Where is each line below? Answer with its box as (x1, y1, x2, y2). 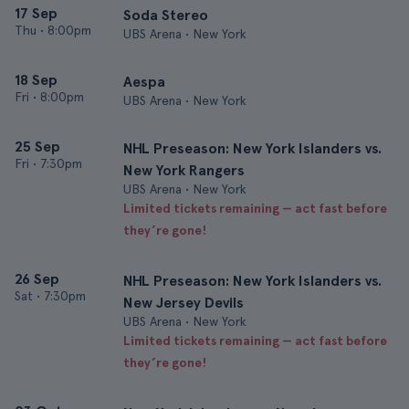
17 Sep (15, 5, 58, 22)
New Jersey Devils (123, 294, 244, 311)
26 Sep (15, 270, 59, 288)
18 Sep (15, 71, 58, 89)
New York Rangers (123, 162, 245, 179)
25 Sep (15, 138, 60, 155)
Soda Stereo (123, 6, 208, 24)
